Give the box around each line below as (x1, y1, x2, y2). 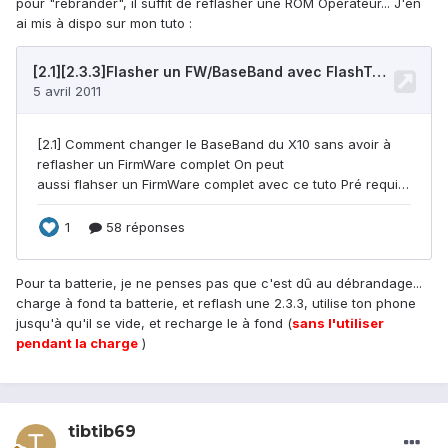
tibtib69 (68, 422, 136, 442)
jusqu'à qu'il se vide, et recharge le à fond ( (16, 315, 292, 332)
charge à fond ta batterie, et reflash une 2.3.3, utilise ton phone (16, 295, 416, 312)
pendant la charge (16, 335, 138, 352)
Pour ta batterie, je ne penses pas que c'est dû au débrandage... (16, 275, 422, 292)
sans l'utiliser (292, 315, 384, 332)
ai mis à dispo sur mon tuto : (16, 15, 192, 32)
